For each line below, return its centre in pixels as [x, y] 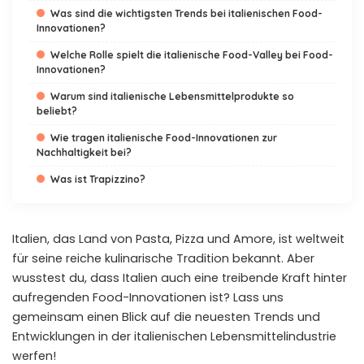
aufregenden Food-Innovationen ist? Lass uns [148, 297]
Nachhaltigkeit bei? [84, 152]
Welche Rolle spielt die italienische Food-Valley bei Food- [192, 55]
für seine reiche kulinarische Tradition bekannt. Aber [163, 258]
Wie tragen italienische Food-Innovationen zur [164, 138]
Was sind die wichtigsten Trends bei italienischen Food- [186, 13]
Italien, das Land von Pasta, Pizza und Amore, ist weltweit [178, 239]
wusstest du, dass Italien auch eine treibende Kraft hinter [180, 278]
